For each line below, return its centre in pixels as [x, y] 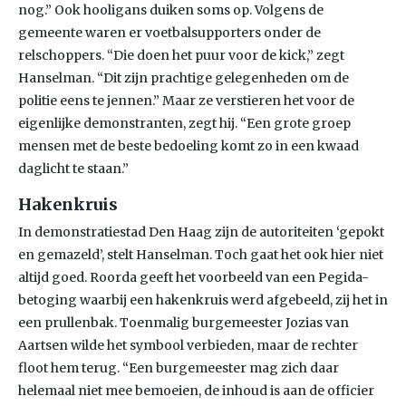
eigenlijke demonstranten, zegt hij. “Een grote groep [184, 123]
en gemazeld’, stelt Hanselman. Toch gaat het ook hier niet [201, 255]
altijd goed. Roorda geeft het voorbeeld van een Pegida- [193, 277]
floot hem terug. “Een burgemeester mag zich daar [179, 368]
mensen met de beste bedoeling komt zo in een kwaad [188, 146]
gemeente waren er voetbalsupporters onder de [169, 33]
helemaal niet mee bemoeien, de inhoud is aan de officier [196, 391]
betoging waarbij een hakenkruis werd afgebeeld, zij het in [203, 300]
